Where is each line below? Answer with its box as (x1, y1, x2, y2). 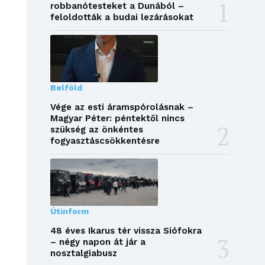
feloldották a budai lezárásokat (50, 12, 193, 23)
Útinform (50, 206, 89, 216)
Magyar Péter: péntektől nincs (50, 113, 185, 124)
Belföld (50, 83, 82, 93)
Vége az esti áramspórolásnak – (50, 102, 193, 113)
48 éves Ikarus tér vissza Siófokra (50, 225, 202, 237)
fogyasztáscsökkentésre (50, 135, 160, 147)
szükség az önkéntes (50, 124, 143, 135)
